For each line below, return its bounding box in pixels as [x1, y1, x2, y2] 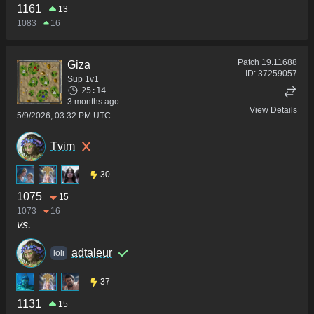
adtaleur [71, 247, 112, 259]
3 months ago [67, 96, 119, 107]
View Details [250, 104, 297, 115]
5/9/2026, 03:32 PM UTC [17, 110, 111, 121]
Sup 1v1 [67, 74, 99, 84]
